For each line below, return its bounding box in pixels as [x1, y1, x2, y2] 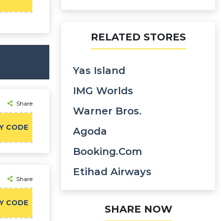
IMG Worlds [73, 85, 133, 97]
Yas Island [73, 65, 125, 76]
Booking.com [73, 146, 142, 157]
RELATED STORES [90, 31, 186, 43]
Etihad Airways [73, 166, 151, 178]
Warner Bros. [73, 105, 142, 117]
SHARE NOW [104, 203, 172, 215]
